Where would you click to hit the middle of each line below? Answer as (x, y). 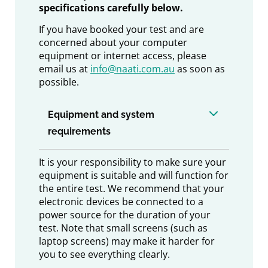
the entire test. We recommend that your (132, 188)
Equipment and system (101, 114)
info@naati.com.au (133, 69)
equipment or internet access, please (123, 56)
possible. (59, 82)
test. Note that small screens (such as (123, 228)
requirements (79, 131)
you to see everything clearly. (104, 254)
